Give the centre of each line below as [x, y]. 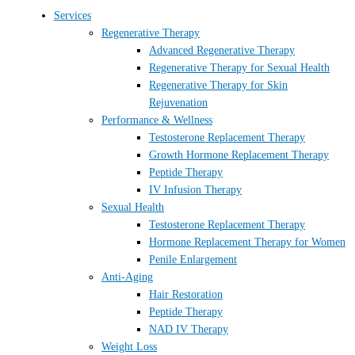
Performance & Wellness [157, 120]
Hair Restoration [186, 294]
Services [73, 15]
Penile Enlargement [193, 259]
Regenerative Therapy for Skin [218, 85]
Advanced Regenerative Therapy [222, 50]
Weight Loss [129, 346]
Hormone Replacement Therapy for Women [247, 242]
